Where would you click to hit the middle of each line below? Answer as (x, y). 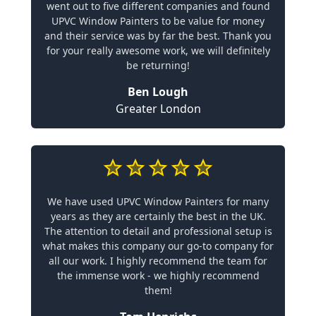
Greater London (158, 108)
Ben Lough (158, 91)
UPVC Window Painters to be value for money (158, 20)
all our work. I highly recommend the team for (158, 260)
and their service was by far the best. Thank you (158, 35)
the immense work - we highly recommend (158, 275)
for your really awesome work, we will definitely (158, 50)
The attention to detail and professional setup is (158, 231)
